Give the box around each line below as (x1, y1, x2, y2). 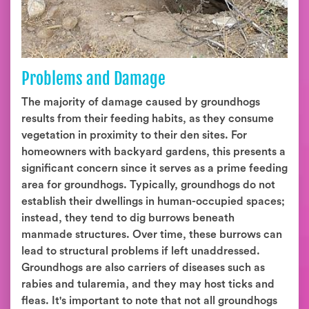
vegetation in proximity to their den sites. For (21, 130, 247, 141)
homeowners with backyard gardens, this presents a (21, 146, 286, 157)
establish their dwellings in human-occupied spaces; (21, 196, 285, 207)
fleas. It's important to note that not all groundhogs (21, 295, 277, 306)
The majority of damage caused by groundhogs (21, 97, 260, 108)
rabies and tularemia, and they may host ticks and (21, 279, 275, 290)
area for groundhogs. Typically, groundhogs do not (21, 179, 275, 190)
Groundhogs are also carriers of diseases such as (21, 262, 265, 273)
